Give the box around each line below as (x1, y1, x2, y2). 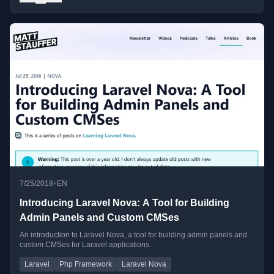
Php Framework (59, 260, 112, 269)
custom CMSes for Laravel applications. (20, 240, 151, 250)
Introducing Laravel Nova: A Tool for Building (20, 198, 229, 209)
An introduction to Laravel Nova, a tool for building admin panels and (20, 231, 247, 240)
